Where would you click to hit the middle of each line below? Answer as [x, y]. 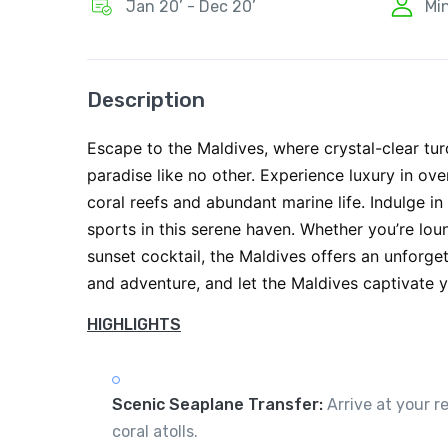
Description [146, 99]
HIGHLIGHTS [134, 324]
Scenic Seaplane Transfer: [217, 404]
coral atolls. [155, 431]
